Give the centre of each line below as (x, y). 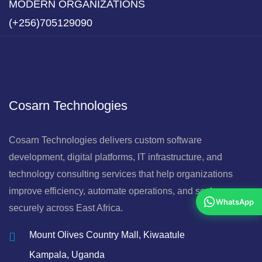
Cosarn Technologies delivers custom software (105, 140)
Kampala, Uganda (67, 255)
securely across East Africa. (66, 208)
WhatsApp (235, 202)
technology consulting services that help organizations (121, 174)
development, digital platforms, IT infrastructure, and (116, 157)
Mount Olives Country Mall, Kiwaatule (107, 235)
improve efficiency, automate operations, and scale (113, 191)
